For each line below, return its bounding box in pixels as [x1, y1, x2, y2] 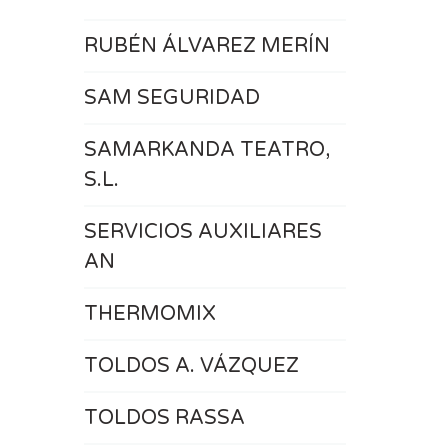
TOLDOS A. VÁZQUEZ [83, 354, 299, 378]
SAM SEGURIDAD [83, 86, 260, 110]
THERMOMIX [83, 302, 216, 326]
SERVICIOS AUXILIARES [83, 220, 322, 244]
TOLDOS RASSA [83, 406, 245, 430]
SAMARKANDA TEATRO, [83, 138, 330, 162]
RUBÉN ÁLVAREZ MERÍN [83, 34, 330, 58]
